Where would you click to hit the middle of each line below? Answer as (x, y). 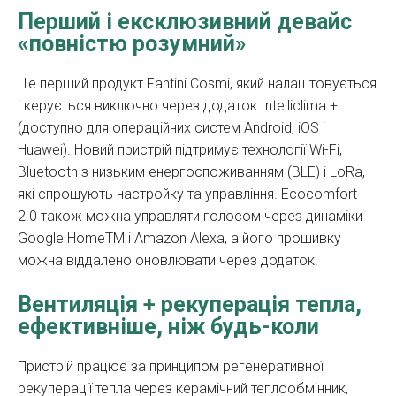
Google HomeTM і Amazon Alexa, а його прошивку (179, 239)
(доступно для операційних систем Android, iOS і (171, 128)
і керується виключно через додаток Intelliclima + (178, 106)
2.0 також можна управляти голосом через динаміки (190, 217)
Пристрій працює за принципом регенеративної (171, 367)
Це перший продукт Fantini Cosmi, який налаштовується (197, 84)
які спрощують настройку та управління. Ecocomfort (187, 194)
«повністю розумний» (132, 44)
